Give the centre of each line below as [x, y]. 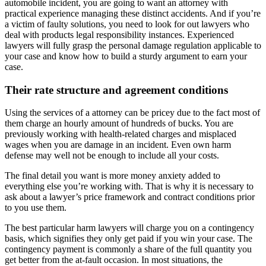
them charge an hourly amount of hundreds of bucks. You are [119, 123]
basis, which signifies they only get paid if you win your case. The [129, 239]
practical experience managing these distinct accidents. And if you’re [133, 13]
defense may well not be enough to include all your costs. [112, 156]
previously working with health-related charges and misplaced [121, 134]
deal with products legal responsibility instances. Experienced [119, 34]
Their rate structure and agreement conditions [116, 90]
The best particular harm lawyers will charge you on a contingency [129, 228]
